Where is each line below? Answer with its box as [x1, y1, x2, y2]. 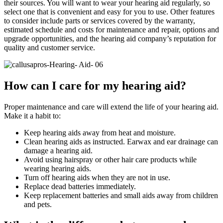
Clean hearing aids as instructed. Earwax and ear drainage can [24, 137, 218, 146]
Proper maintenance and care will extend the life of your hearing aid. [4, 102, 219, 111]
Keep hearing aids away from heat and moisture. [24, 128, 176, 137]
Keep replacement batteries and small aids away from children [24, 191, 218, 200]
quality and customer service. [4, 43, 95, 52]
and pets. [24, 200, 52, 209]
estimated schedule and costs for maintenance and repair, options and [4, 25, 219, 34]
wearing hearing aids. [24, 164, 91, 173]
